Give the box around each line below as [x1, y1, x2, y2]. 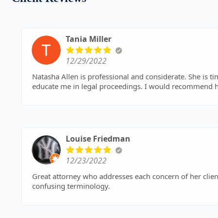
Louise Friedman [66, 133, 130, 144]
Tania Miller [66, 34, 111, 44]
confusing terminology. [32, 181, 110, 191]
